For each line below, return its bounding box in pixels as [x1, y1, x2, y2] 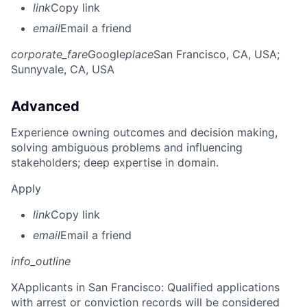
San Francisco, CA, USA [153, 47, 277, 61]
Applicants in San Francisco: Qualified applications [18, 280, 280, 294]
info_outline [11, 254, 71, 268]
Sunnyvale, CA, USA [11, 62, 114, 76]
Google [88, 47, 125, 61]
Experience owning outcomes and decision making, [11, 125, 278, 139]
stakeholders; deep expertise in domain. [11, 155, 219, 169]
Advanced [11, 97, 79, 114]
